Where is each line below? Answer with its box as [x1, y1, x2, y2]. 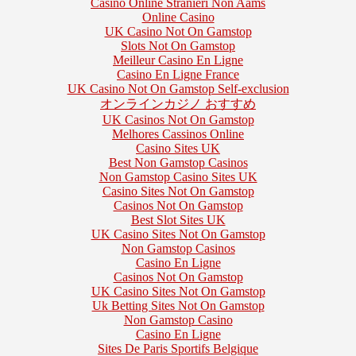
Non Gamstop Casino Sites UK [99, 169, 257, 184]
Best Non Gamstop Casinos [108, 155, 248, 169]
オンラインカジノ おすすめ [100, 96, 256, 110]
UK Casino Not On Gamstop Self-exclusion [67, 81, 289, 95]
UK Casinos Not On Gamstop [102, 112, 254, 126]
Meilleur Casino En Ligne [113, 52, 243, 67]
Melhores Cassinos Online [112, 126, 244, 141]
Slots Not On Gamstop [121, 38, 235, 52]
